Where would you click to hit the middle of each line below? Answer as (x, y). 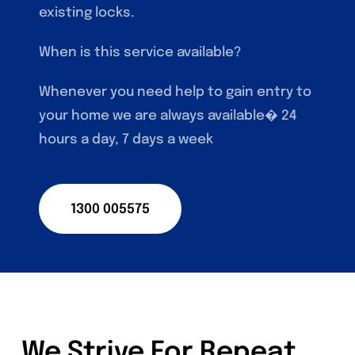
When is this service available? (140, 52)
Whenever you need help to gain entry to (176, 92)
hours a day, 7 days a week (126, 139)
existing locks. (87, 13)
